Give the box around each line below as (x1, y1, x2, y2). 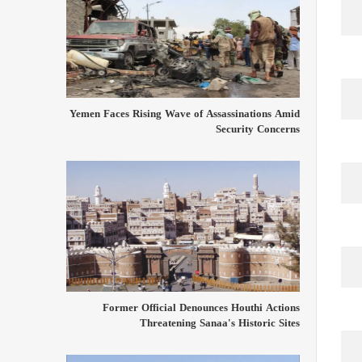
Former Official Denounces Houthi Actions (103, 297, 300, 318)
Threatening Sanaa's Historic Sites (140, 313, 300, 334)
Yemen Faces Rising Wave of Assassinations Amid (69, 103, 300, 124)
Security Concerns (216, 118, 300, 139)
